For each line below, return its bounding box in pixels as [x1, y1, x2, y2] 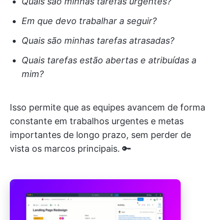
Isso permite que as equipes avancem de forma [10, 102, 205, 112]
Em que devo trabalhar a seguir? [22, 15, 157, 26]
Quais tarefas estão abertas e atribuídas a [22, 55, 196, 65]
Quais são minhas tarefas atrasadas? [22, 35, 174, 46]
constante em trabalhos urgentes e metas [10, 115, 184, 126]
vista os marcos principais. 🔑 [10, 143, 131, 154]
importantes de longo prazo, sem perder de [10, 129, 191, 140]
